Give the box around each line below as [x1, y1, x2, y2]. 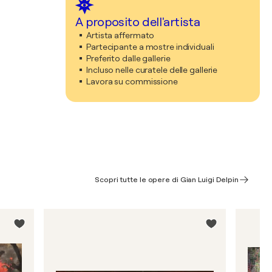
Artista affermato [86, 30, 155, 40]
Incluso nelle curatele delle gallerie [86, 65, 218, 75]
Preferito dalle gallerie [86, 53, 171, 63]
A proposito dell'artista [75, 15, 200, 29]
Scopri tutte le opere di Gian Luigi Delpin [95, 175, 239, 184]
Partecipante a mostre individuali [86, 42, 214, 52]
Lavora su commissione [86, 76, 178, 86]
